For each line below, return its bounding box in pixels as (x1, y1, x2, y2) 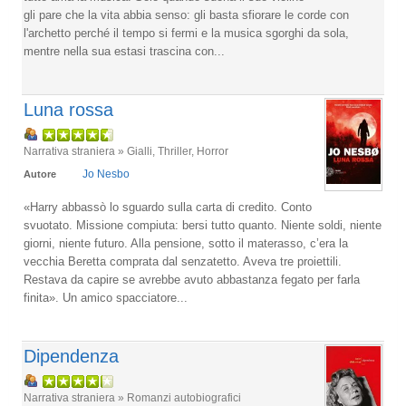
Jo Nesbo (82, 168, 130, 180)
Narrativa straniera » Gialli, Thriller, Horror (24, 145, 228, 157)
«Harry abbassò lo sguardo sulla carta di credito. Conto (24, 200, 312, 214)
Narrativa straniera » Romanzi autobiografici (24, 391, 241, 403)
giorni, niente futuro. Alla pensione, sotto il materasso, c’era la (24, 237, 348, 250)
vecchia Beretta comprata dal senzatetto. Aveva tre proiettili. (24, 255, 342, 268)
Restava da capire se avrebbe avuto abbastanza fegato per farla (24, 273, 360, 286)
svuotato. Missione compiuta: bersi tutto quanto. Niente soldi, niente (24, 218, 382, 232)
